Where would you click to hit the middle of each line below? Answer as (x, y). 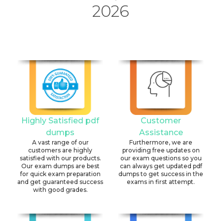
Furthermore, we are (161, 143)
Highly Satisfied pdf (60, 121)
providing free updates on (161, 150)
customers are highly (60, 150)
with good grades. (60, 190)
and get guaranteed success (60, 182)
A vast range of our (60, 143)
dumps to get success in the (161, 174)
